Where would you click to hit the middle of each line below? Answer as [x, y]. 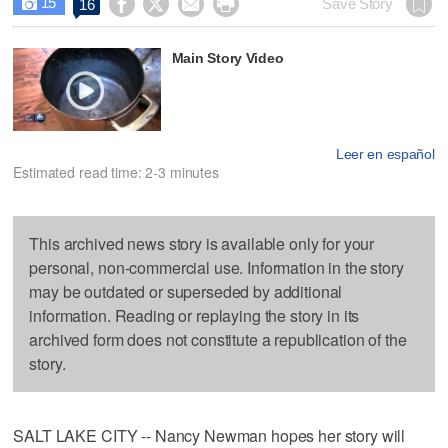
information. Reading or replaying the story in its [194, 315]
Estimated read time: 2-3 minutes [116, 171]
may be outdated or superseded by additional [186, 291]
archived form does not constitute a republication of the [218, 339]
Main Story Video [227, 58]
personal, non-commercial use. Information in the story [216, 267]
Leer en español [385, 153]
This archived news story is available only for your [202, 243]
